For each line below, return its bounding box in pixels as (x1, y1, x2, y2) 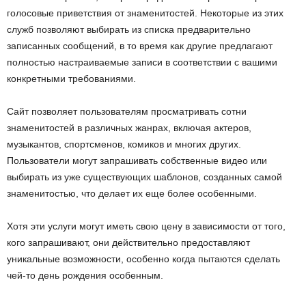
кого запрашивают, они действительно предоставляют (7, 237, 250, 248)
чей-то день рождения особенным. (7, 270, 163, 281)
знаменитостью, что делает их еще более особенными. (7, 188, 257, 199)
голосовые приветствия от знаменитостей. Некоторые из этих (7, 8, 283, 18)
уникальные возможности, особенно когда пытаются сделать (7, 253, 280, 264)
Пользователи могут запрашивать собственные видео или (7, 155, 267, 166)
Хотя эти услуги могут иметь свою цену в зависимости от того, (7, 221, 286, 232)
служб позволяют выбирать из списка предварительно (7, 24, 251, 35)
